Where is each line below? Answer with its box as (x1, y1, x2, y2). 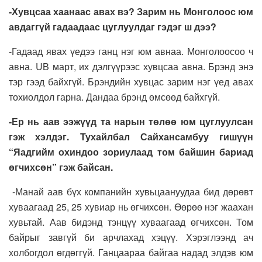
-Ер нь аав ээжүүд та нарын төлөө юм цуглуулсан (9, 115, 253, 129)
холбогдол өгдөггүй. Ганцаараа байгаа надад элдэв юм (9, 246, 253, 260)
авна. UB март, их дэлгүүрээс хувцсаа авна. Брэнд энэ (9, 60, 253, 74)
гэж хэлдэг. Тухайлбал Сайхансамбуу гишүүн (9, 130, 253, 144)
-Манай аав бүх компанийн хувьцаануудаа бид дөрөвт (9, 185, 253, 199)
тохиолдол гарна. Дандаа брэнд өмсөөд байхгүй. (9, 90, 220, 104)
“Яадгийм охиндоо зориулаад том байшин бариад (9, 145, 253, 159)
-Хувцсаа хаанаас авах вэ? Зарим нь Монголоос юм (9, 5, 253, 19)
